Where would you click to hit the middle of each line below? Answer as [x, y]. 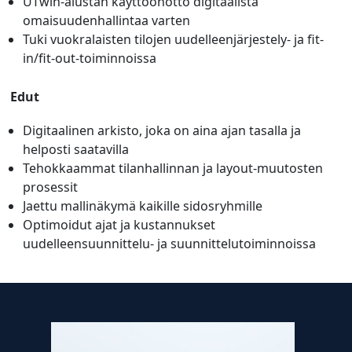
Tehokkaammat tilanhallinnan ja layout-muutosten [173, 168]
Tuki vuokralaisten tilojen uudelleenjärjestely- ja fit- [174, 39]
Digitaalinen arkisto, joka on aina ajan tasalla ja [162, 130]
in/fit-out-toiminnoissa [90, 58]
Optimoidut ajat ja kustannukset [119, 224]
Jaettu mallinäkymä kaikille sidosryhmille [143, 205]
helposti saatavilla [76, 149]
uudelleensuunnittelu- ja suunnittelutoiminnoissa [170, 243]
